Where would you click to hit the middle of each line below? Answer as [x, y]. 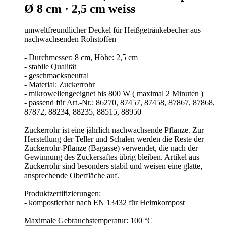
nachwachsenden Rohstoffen [70, 39]
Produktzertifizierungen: [63, 193]
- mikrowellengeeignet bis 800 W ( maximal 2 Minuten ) [114, 93]
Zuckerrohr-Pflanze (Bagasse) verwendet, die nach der [111, 148]
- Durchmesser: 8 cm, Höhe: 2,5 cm [81, 57]
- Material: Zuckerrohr [60, 84]
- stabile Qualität [50, 66]
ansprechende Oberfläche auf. [72, 175]
